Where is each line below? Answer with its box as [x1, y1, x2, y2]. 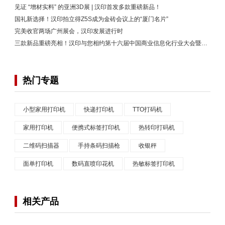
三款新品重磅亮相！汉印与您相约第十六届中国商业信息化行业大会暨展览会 [201, 40, 207, 47]
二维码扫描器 [23, 142, 59, 150]
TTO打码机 [133, 106, 162, 114]
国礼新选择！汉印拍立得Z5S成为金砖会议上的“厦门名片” [15, 16, 168, 23]
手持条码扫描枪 [78, 142, 120, 150]
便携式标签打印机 [72, 124, 120, 132]
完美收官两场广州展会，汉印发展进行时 [15, 28, 123, 35]
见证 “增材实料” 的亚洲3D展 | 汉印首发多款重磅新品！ [15, 4, 161, 11]
